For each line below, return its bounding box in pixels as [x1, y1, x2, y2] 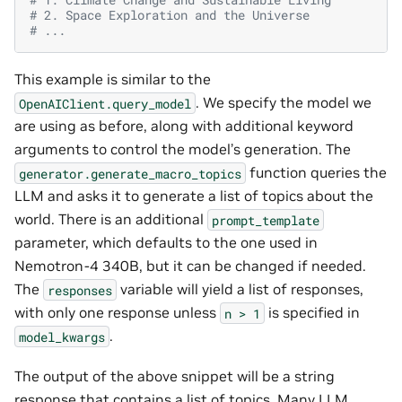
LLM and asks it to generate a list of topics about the [14, 187, 373, 205]
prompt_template [212, 211, 319, 229]
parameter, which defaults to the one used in [14, 233, 318, 252]
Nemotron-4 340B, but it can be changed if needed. [14, 257, 366, 275]
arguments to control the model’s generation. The [14, 140, 351, 159]
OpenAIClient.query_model [19, 94, 191, 112]
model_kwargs [19, 328, 105, 345]
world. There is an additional [14, 210, 207, 229]
